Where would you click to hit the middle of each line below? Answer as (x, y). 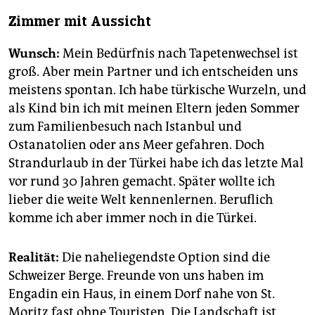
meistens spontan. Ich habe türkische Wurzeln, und (157, 90)
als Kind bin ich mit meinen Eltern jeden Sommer (154, 109)
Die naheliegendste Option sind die (165, 258)
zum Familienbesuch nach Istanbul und (125, 127)
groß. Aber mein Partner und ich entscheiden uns (153, 72)
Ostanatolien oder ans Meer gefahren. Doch (136, 145)
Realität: (34, 258)
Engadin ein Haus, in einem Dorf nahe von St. (142, 294)
